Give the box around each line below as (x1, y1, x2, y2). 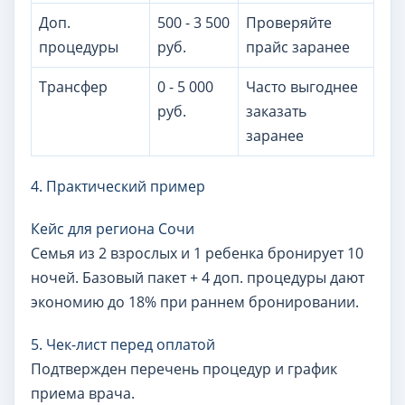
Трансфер (39, 77, 108, 97)
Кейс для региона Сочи (31, 219, 194, 239)
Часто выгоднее (246, 77, 358, 97)
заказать (246, 101, 306, 121)
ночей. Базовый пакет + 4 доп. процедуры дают (31, 268, 364, 287)
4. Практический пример (31, 176, 205, 196)
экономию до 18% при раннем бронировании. (31, 292, 359, 312)
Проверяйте (246, 13, 332, 33)
